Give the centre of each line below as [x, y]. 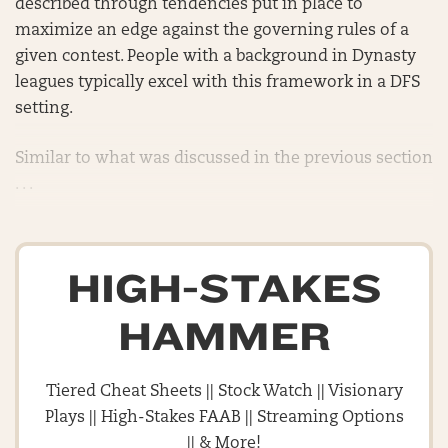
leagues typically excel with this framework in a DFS [217, 83]
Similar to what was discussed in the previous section [224, 159]
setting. [44, 109]
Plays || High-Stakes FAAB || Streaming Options [224, 418]
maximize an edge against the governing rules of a [212, 31]
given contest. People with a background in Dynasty [215, 57]
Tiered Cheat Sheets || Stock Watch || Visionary [224, 392]
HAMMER [224, 337]
